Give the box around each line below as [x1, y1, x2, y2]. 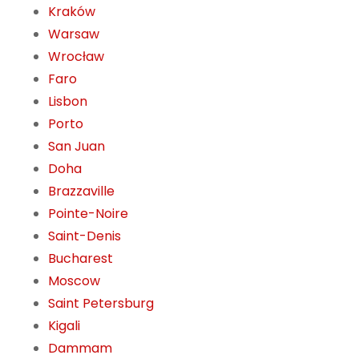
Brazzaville [48, 182, 115, 201]
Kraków [48, 2, 95, 22]
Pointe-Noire [48, 204, 128, 224]
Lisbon [48, 92, 87, 111]
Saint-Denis [48, 227, 121, 246]
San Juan [48, 137, 105, 156]
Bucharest [48, 249, 113, 268]
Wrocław [48, 47, 104, 67]
